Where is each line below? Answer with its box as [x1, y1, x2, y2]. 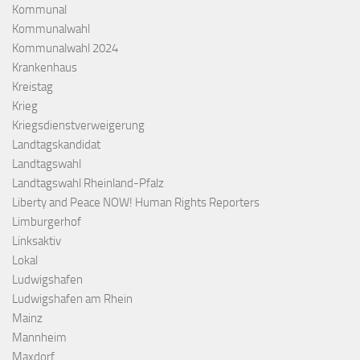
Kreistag [12, 79, 53, 94]
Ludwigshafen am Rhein [12, 291, 133, 306]
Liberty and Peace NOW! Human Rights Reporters [12, 194, 260, 210]
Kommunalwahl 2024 [12, 40, 118, 55]
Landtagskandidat [12, 137, 100, 152]
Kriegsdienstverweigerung [12, 117, 145, 133]
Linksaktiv [12, 233, 61, 248]
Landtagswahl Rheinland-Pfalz [12, 175, 164, 190]
